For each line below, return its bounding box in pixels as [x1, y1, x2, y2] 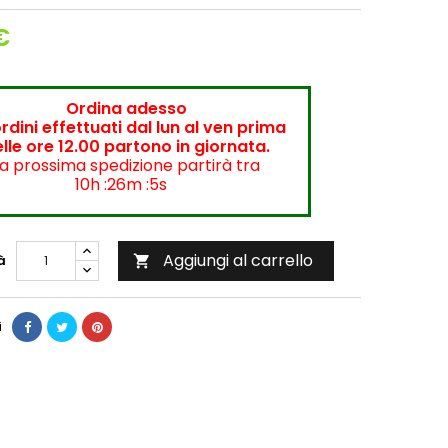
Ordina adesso [65, 97, 187, 120]
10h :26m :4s [74, 173, 168, 196]
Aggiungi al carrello [163, 249, 313, 272]
